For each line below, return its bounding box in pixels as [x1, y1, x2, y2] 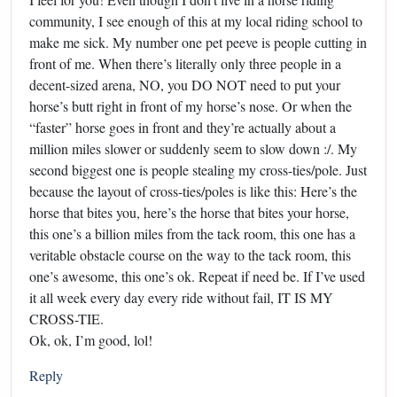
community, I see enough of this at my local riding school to [29, 11, 362, 30]
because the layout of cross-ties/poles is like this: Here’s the [29, 181, 357, 200]
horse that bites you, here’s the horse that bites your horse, [29, 202, 349, 222]
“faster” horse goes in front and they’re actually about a [29, 117, 336, 136]
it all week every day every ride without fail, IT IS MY [29, 287, 333, 307]
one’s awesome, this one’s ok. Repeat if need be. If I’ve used [29, 266, 365, 285]
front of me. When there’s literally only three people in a [29, 53, 341, 73]
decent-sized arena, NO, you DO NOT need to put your [29, 74, 340, 94]
